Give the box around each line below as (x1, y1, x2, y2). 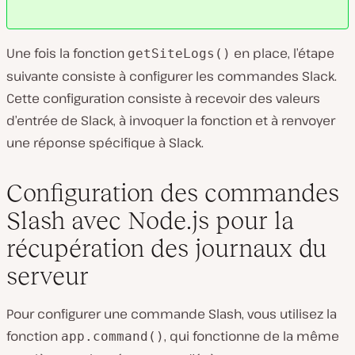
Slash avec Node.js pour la (6, 205, 294, 235)
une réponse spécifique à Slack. (6, 133, 204, 151)
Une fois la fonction (6, 44, 128, 62)
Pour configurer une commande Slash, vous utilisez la (6, 304, 337, 323)
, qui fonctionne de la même (164, 326, 339, 345)
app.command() (61, 328, 164, 344)
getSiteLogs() (128, 45, 231, 61)
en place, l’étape (231, 44, 334, 62)
